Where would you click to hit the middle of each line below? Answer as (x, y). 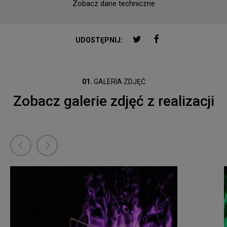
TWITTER (157, 39)
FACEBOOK (177, 39)
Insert (19, 20)
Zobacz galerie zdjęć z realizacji (113, 101)
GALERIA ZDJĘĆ (119, 82)
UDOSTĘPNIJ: (99, 40)
